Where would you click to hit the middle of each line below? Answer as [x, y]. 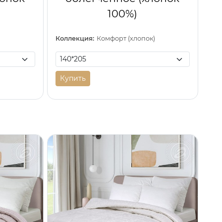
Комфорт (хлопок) [126, 39]
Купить [73, 79]
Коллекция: [75, 39]
